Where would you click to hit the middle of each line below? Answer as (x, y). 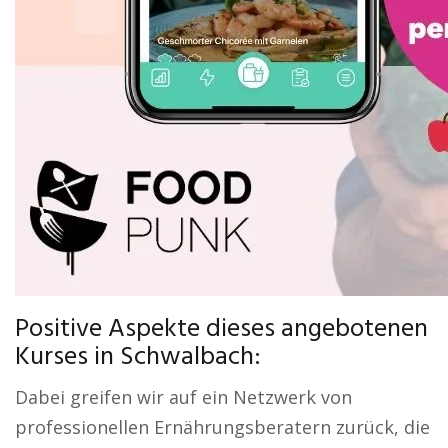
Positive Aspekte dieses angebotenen (221, 329)
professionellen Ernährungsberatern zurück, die (222, 427)
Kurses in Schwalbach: (138, 357)
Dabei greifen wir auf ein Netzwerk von (183, 397)
